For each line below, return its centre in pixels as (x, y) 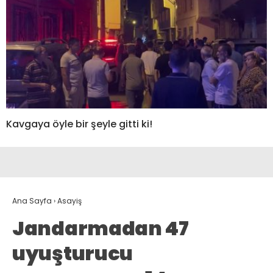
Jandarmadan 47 (101, 229)
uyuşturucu (73, 253)
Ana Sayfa (32, 201)
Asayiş (69, 201)
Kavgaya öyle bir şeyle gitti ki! (79, 124)
